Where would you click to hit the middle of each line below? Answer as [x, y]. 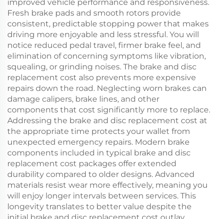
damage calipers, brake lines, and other [83, 99]
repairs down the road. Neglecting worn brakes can [107, 88]
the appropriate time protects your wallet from [99, 131]
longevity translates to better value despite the [99, 207]
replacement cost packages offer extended [92, 164]
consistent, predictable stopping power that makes [108, 24]
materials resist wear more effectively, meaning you [108, 185]
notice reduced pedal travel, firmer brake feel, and [104, 45]
